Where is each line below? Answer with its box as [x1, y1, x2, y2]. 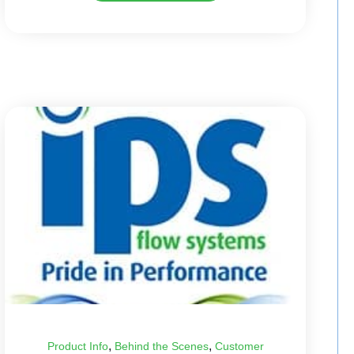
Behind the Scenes [114, 340, 209, 352]
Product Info [47, 340, 108, 352]
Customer [214, 340, 264, 352]
